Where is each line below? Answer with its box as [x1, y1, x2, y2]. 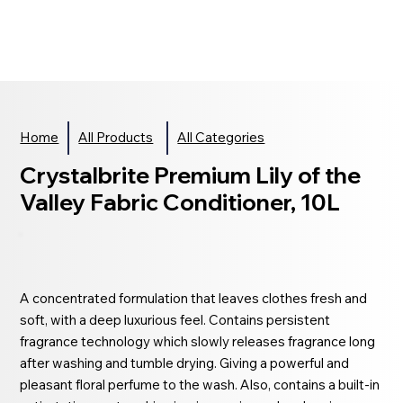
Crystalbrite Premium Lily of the [20, 160, 362, 189]
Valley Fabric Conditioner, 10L [20, 187, 341, 216]
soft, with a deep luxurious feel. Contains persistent [20, 310, 331, 328]
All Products [78, 129, 154, 147]
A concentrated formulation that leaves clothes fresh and [20, 289, 368, 307]
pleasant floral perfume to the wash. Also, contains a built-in [20, 375, 381, 393]
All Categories [177, 129, 265, 147]
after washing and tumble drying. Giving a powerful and [20, 354, 350, 372]
